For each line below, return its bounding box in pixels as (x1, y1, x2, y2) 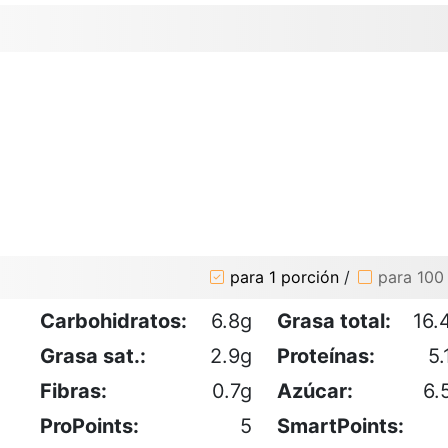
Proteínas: (277, 343, 375, 368)
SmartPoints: (277, 413, 404, 438)
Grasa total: (277, 308, 391, 333)
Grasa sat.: (40, 343, 146, 368)
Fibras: (40, 378, 107, 403)
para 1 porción (230, 267, 339, 288)
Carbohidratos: (40, 308, 187, 333)
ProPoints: (40, 413, 139, 438)
